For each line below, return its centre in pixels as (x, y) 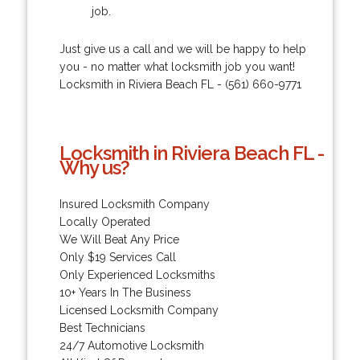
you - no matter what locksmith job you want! (177, 66)
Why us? (94, 167)
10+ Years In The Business (125, 292)
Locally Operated (104, 221)
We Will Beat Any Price (119, 239)
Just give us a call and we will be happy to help (182, 49)
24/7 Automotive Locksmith (131, 345)
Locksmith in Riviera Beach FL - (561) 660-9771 (180, 84)
